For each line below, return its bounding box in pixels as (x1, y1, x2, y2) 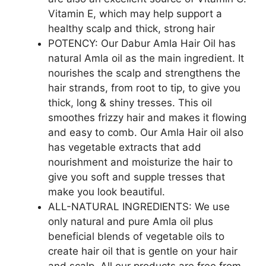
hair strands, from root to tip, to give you (48, 81, 240, 94)
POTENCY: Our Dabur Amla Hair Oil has (48, 37, 236, 49)
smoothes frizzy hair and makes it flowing (48, 111, 246, 123)
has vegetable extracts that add (48, 141, 201, 153)
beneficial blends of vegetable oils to (48, 230, 224, 242)
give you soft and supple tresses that (48, 170, 225, 183)
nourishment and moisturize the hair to (48, 156, 233, 168)
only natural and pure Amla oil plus (48, 215, 213, 227)
